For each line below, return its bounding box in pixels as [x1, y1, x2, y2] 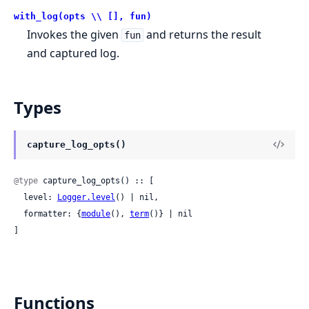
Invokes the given [27, 26, 122, 42]
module [81, 208, 110, 219]
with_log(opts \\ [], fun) [14, 10, 152, 21]
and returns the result [143, 26, 261, 42]
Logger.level [57, 192, 115, 202]
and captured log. [27, 45, 120, 61]
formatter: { [23, 208, 81, 219]
